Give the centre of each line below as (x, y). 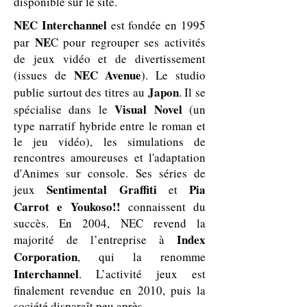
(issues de (44, 75)
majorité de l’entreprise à (95, 240)
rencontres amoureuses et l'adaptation (110, 157)
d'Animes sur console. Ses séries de (110, 173)
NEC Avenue (108, 75)
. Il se (192, 92)
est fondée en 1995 (158, 25)
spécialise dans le (64, 109)
